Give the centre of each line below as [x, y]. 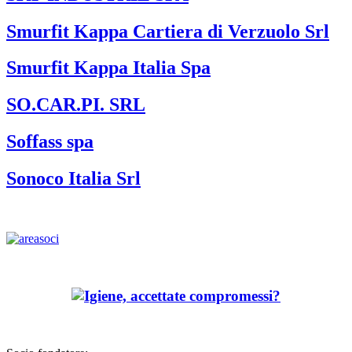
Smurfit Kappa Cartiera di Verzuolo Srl [168, 31]
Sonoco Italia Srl [73, 179]
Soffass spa [50, 142]
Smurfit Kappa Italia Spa [108, 68]
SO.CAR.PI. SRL [76, 105]
